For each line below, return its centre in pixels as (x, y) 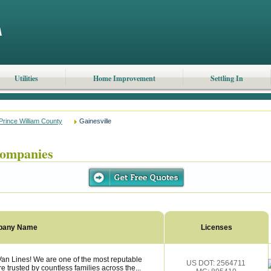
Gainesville (95, 121)
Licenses (217, 227)
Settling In (227, 78)
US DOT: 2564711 (216, 263)
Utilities (26, 78)
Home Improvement (124, 78)
